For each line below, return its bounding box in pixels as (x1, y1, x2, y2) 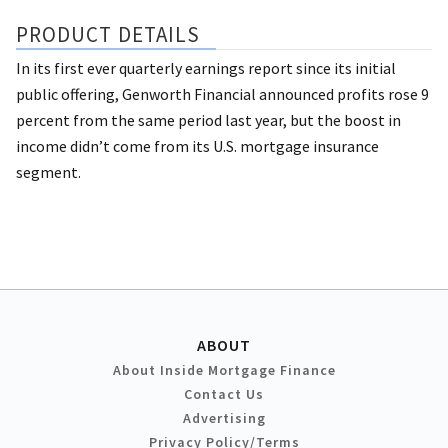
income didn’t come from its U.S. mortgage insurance (16, 135, 379, 156)
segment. (16, 161, 81, 182)
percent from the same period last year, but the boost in (16, 109, 401, 130)
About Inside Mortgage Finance (112, 360, 336, 379)
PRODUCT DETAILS (16, 20, 201, 48)
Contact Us (184, 384, 264, 403)
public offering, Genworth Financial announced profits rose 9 (16, 83, 429, 104)
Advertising (182, 408, 266, 427)
